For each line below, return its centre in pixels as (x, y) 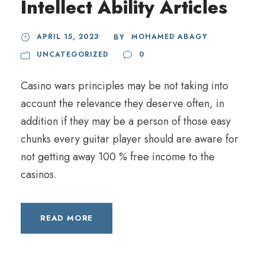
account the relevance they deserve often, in (122, 104)
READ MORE (67, 218)
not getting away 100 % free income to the (118, 157)
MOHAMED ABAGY (169, 37)
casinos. (39, 174)
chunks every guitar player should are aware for (130, 139)
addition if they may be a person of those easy (126, 121)
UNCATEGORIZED (72, 54)
